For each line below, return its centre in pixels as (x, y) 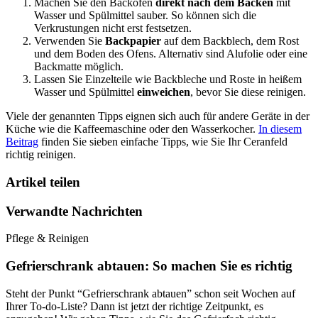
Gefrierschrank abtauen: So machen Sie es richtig (149, 266)
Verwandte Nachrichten (74, 211)
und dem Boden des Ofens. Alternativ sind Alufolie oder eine (171, 54)
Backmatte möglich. (79, 67)
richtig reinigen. (41, 155)
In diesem (280, 129)
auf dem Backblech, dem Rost (231, 41)
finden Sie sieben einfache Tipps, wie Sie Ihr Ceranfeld (163, 142)
